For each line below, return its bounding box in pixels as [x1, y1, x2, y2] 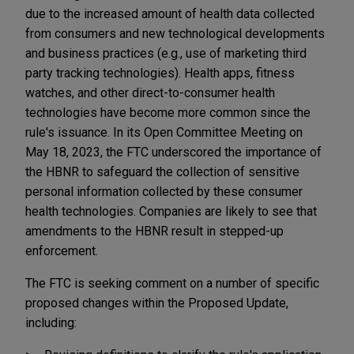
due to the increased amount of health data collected [25, 6, 314, 21]
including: [25, 314, 80, 330]
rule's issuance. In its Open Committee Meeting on [25, 124, 303, 140]
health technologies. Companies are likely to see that [25, 203, 317, 219]
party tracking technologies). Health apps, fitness [25, 65, 295, 81]
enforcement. [25, 243, 98, 258]
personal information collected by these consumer [25, 183, 303, 199]
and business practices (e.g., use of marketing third [25, 45, 307, 61]
